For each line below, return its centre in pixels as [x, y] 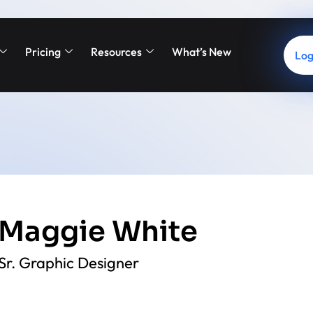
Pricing [43, 52]
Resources [117, 52]
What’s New [202, 52]
